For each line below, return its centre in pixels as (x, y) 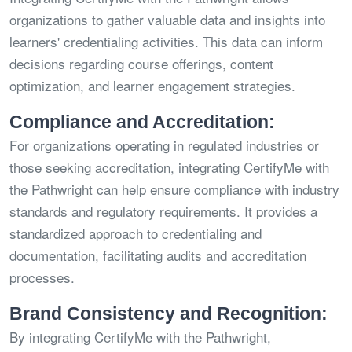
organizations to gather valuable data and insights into (167, 20)
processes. (42, 277)
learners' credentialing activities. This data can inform (166, 42)
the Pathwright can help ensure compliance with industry (174, 189)
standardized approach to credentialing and (136, 233)
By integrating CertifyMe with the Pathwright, (140, 337)
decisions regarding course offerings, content (141, 64)
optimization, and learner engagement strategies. (152, 86)
